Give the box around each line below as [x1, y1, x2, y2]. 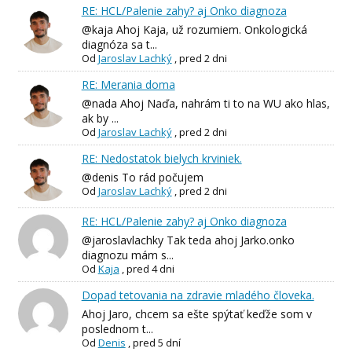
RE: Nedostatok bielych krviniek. [81, 150, 242, 166]
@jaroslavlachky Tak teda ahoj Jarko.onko [81, 233, 295, 248]
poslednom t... [81, 321, 153, 337]
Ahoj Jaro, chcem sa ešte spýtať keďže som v [81, 306, 312, 322]
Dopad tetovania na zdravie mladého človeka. [81, 288, 314, 303]
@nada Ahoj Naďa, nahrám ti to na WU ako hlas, [81, 95, 330, 111]
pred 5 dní [132, 335, 181, 350]
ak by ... [81, 110, 119, 126]
